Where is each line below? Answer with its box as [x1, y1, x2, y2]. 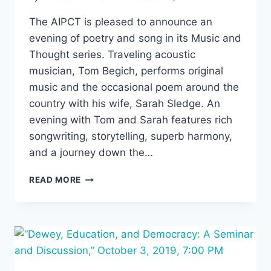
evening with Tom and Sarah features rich [29, 114, 232, 126]
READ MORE [29, 175, 82, 185]
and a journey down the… [29, 146, 153, 159]
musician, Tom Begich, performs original [29, 65, 223, 77]
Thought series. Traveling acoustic [29, 48, 195, 61]
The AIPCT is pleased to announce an [29, 16, 212, 28]
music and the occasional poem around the [29, 81, 239, 94]
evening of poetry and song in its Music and [29, 32, 241, 45]
